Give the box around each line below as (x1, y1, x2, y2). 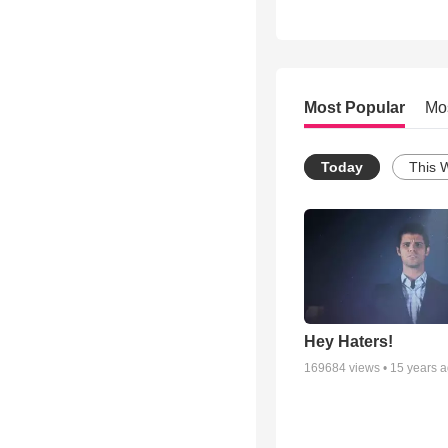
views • (346, 360, 390, 375)
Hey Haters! (304, 332, 393, 350)
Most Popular (304, 99, 405, 117)
